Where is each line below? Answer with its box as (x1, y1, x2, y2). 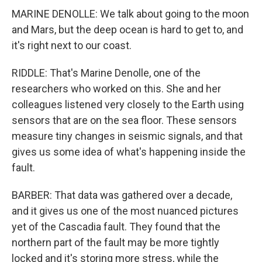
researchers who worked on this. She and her (12, 82, 221, 95)
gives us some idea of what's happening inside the (12, 146, 246, 158)
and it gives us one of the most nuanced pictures (12, 205, 239, 217)
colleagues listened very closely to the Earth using (12, 98, 244, 111)
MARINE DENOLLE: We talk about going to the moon (12, 8, 249, 20)
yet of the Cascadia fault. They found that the (12, 220, 220, 233)
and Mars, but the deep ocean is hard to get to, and (12, 23, 243, 36)
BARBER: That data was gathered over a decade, (12, 189, 232, 201)
